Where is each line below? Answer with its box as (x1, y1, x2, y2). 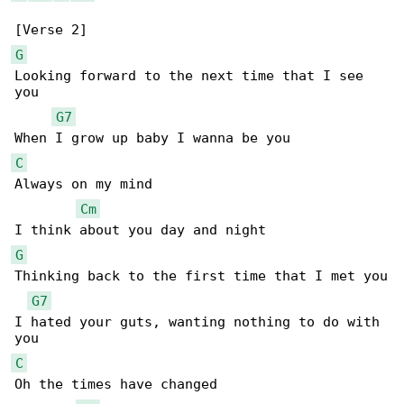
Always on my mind (14, 176, 152, 193)
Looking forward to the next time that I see (14, 68, 372, 85)
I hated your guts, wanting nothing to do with (14, 314, 388, 331)
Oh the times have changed (14, 376, 217, 393)
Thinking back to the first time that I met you (14, 268, 388, 285)
